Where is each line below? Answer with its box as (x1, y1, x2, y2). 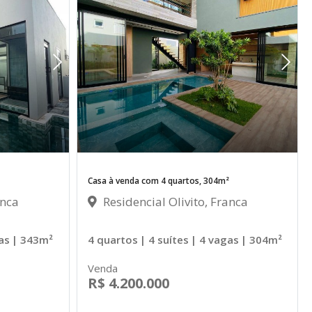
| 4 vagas (190, 232, 239, 247)
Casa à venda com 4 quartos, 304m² (87, 174, 229, 187)
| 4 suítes (139, 232, 189, 247)
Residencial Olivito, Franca (100, 193, 248, 210)
